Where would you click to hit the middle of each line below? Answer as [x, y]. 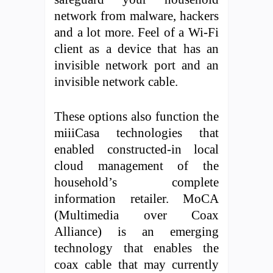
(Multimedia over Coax [136, 215]
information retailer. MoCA [136, 199]
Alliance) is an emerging [136, 232]
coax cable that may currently [136, 264]
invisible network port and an [136, 65]
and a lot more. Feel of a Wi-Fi [136, 32]
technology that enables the [136, 248]
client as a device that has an [136, 49]
